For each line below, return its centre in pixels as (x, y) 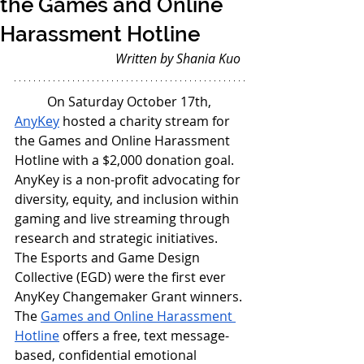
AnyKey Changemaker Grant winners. (130, 296)
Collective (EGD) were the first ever (122, 277)
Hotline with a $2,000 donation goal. (126, 160)
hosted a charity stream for (146, 121)
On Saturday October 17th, (131, 101)
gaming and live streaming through (124, 218)
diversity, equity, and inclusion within (128, 199)
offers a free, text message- (144, 335)
